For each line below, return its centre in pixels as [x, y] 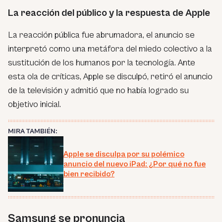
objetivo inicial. [34, 104]
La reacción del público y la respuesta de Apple [109, 13]
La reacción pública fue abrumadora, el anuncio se [101, 35]
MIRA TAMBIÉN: [32, 131]
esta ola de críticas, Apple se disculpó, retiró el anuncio [110, 76]
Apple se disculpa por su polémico [124, 154]
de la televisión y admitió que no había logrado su [98, 90]
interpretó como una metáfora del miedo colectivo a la [110, 49]
